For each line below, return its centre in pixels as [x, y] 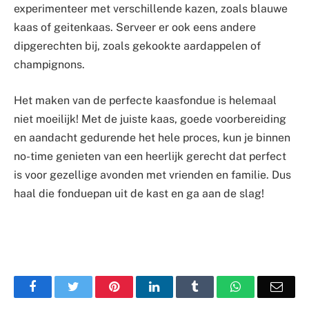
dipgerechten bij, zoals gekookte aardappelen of [137, 46]
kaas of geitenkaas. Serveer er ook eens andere [135, 28]
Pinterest [140, 287]
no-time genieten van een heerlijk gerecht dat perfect [150, 156]
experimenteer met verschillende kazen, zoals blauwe [151, 9]
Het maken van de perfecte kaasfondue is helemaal [145, 100]
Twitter [96, 287]
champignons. [49, 65]
